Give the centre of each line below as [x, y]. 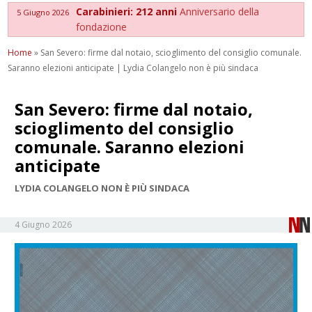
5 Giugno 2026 [43, 12]
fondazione [102, 26]
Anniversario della [220, 11]
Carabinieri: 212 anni [128, 11]
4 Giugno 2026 [44, 224]
